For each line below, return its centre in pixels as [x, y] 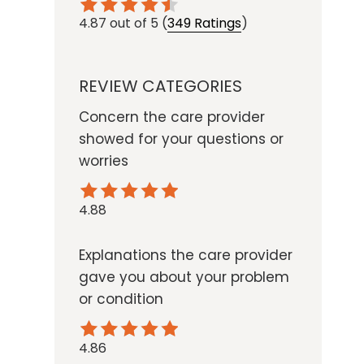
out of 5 [134, 24]
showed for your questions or [182, 139]
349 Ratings [205, 24]
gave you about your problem [184, 277]
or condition [121, 299]
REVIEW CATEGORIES [161, 87]
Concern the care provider [172, 117]
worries [104, 161]
